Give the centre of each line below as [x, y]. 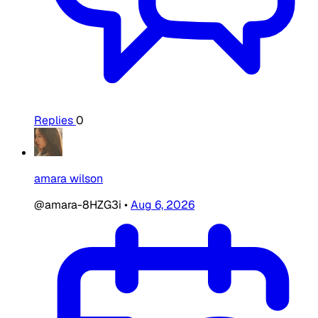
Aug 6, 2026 [163, 204]
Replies [54, 120]
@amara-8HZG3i [79, 204]
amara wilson [68, 178]
